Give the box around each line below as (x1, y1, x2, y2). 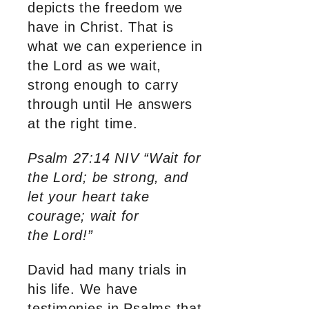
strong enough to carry (28, 77, 179, 93)
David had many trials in (28, 262, 187, 278)
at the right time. (28, 116, 138, 132)
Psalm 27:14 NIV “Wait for (28, 150, 201, 166)
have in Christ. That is (28, 19, 174, 35)
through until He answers (28, 97, 192, 112)
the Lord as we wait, (28, 58, 161, 74)
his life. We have (28, 281, 138, 297)
